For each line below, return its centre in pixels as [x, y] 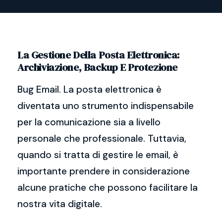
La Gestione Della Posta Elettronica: [99, 55]
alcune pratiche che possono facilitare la [108, 188]
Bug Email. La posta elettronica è [89, 89]
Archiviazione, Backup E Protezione [97, 67]
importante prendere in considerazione [104, 171]
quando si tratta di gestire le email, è [98, 155]
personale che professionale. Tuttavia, [102, 139]
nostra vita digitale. [60, 204]
